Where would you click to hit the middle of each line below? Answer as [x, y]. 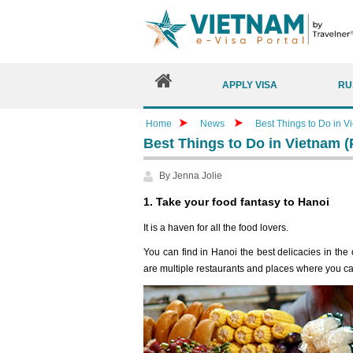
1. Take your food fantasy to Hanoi [236, 202]
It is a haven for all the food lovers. [216, 228]
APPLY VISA [249, 85]
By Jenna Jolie [191, 176]
